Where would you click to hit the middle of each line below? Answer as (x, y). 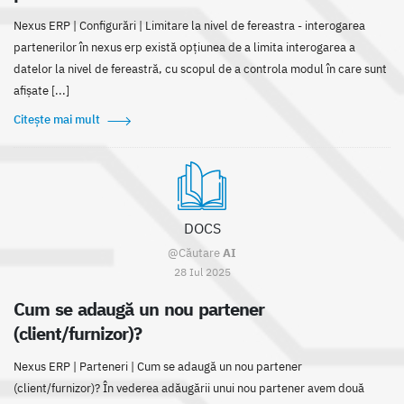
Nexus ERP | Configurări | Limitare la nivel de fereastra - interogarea (189, 26)
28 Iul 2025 (202, 272)
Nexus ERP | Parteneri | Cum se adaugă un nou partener (158, 367)
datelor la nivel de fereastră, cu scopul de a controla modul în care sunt (200, 69)
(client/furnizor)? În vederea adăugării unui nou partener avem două (189, 389)
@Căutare (195, 253)
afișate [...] (41, 91)
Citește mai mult (57, 120)
